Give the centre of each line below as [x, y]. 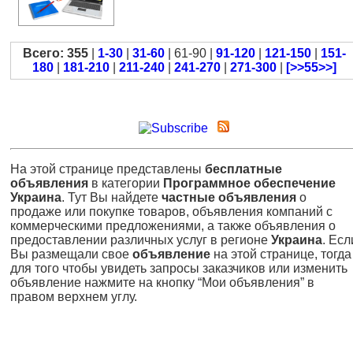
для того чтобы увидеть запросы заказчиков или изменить [179, 268]
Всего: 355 [55, 53]
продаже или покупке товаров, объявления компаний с [171, 211]
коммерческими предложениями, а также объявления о [173, 225]
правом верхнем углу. [74, 296]
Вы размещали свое [71, 254]
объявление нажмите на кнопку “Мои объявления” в [162, 282]
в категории [126, 183]
